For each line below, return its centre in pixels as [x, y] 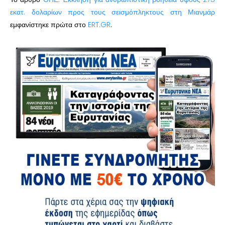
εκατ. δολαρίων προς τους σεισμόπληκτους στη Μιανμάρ [113, 12]
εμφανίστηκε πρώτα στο [49, 24]
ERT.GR [99, 24]
